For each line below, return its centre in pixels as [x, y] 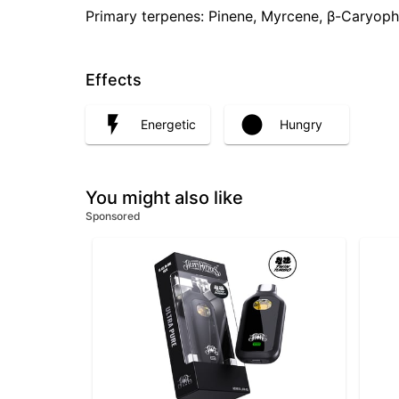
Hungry [301, 124]
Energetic [168, 124]
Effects [114, 80]
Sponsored [113, 216]
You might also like [164, 197]
